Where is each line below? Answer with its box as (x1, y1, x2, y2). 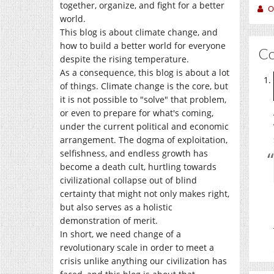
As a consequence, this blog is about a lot (60, 67, 229, 78)
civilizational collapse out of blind (60, 174, 197, 186)
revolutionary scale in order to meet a (60, 242, 214, 253)
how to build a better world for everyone (60, 40, 226, 51)
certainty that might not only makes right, (60, 188, 229, 199)
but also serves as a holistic (60, 201, 172, 213)
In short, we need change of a (60, 228, 181, 240)
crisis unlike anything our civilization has (60, 255, 227, 267)
